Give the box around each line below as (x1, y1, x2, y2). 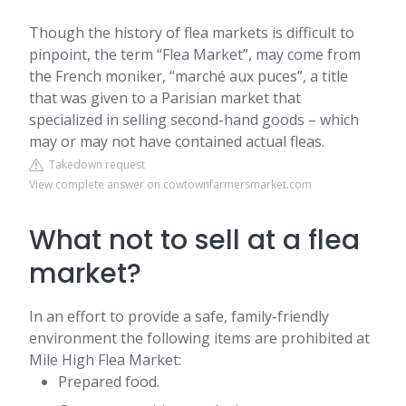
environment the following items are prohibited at (29, 328, 370, 349)
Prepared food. (58, 372, 159, 392)
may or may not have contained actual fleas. (29, 131, 324, 152)
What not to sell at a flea (29, 221, 360, 260)
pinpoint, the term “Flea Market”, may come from (29, 44, 361, 65)
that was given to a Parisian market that (29, 88, 301, 109)
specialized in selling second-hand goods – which (29, 110, 359, 130)
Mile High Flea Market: (29, 350, 181, 371)
